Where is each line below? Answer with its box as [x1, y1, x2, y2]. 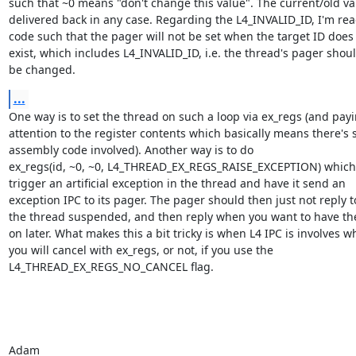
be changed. [8, 61, 75, 77]
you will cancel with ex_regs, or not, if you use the [8, 242, 273, 257]
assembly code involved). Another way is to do [8, 141, 253, 157]
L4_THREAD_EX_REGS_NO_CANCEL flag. [8, 258, 214, 274]
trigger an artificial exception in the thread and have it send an [8, 175, 346, 191]
